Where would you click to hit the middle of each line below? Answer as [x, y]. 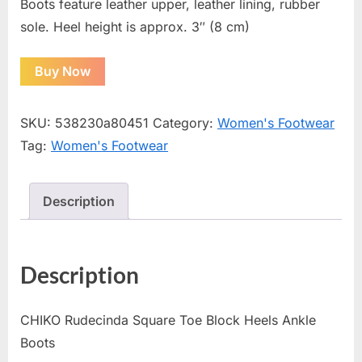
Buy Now [63, 72]
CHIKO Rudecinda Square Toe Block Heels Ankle [168, 320]
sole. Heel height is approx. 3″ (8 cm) [135, 26]
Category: [185, 123]
